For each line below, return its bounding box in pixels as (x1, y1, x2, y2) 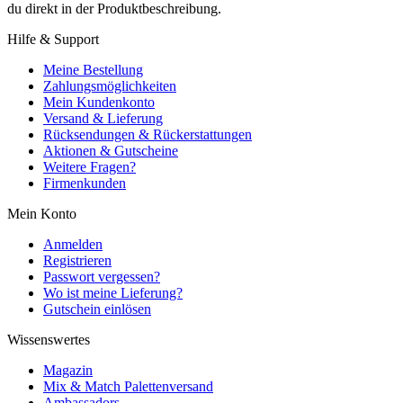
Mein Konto (7, 205, 76, 221)
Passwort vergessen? (43, 268, 160, 284)
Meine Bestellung (43, 61, 143, 77)
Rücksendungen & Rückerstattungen (43, 126, 252, 142)
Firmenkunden (43, 175, 126, 191)
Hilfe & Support (7, 31, 99, 47)
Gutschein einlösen (43, 300, 151, 317)
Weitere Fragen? (43, 158, 136, 175)
